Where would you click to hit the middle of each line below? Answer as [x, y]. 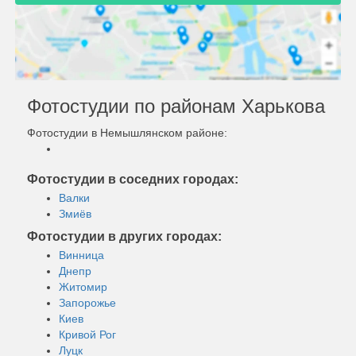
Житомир [83, 286]
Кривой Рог [87, 334]
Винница [81, 255]
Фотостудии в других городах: [124, 236]
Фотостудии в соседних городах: [133, 179]
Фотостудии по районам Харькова [176, 106]
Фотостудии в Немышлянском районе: [127, 132]
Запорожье [87, 302]
